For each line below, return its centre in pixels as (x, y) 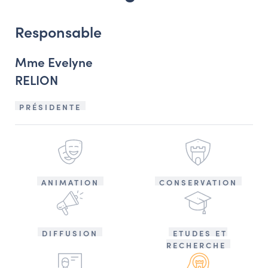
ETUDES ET (200, 233)
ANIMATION (70, 182)
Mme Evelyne (54, 61)
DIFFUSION (70, 233)
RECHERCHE (196, 245)
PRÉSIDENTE (50, 106)
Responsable (58, 31)
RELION (36, 79)
